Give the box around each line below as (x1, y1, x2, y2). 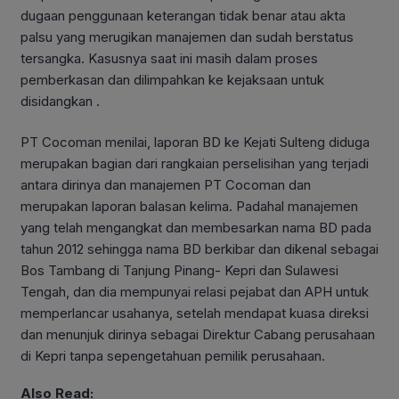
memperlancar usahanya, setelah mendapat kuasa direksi (20, 305, 369, 322)
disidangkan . (20, 92, 100, 110)
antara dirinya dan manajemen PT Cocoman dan (20, 176, 311, 194)
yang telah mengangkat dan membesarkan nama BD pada (20, 219, 371, 237)
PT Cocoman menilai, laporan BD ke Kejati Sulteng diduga (20, 134, 370, 151)
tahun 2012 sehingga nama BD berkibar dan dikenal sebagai (20, 240, 379, 258)
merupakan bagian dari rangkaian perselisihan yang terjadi (20, 155, 369, 173)
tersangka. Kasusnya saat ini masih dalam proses (20, 49, 318, 67)
